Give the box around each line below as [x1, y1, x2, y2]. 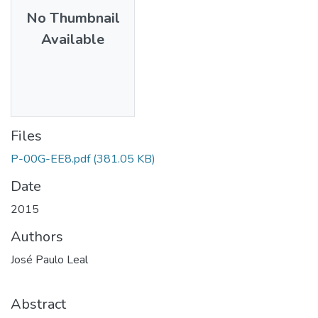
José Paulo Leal [11, 251, 88, 268]
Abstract [11, 294, 66, 314]
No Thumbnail [26, 8, 120, 28]
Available [41, 29, 104, 49]
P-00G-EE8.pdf [11, 150, 90, 167]
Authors [11, 226, 63, 246]
